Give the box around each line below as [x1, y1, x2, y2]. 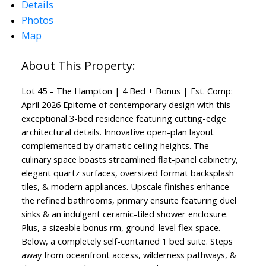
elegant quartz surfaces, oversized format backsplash [21, 167, 234, 179]
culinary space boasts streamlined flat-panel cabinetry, [21, 153, 238, 166]
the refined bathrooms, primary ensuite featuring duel [21, 194, 236, 207]
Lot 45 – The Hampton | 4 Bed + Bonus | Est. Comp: [21, 85, 233, 97]
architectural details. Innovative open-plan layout [21, 126, 214, 138]
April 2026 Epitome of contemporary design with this [21, 99, 230, 111]
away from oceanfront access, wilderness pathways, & [21, 249, 236, 261]
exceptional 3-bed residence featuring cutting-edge [21, 112, 226, 125]
